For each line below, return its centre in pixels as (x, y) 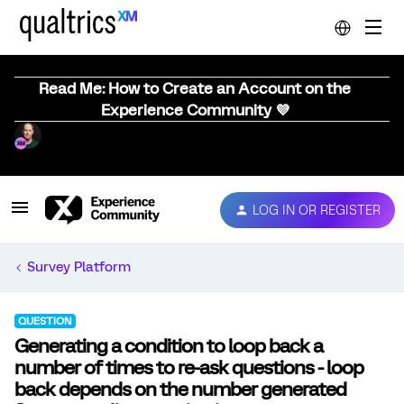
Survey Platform (79, 267)
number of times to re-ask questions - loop (189, 367)
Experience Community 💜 (195, 110)
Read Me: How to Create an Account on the (195, 88)
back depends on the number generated (180, 389)
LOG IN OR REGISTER (317, 210)
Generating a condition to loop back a (169, 346)
